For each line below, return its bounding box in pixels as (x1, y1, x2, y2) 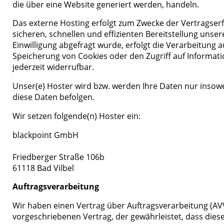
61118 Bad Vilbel (12, 162, 74, 173)
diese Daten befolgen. (12, 91, 95, 103)
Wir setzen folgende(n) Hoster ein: (12, 110, 141, 121)
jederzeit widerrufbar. (12, 61, 94, 73)
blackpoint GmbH (12, 129, 79, 140)
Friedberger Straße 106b (12, 151, 105, 162)
